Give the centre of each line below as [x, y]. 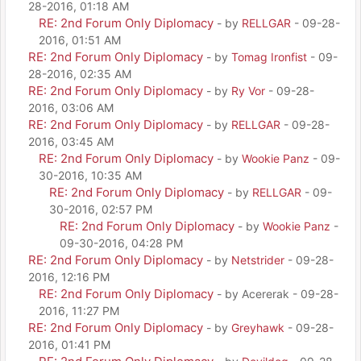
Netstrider [258, 259]
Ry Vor [248, 90]
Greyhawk [258, 327]
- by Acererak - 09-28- [278, 293]
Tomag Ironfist [269, 56]
